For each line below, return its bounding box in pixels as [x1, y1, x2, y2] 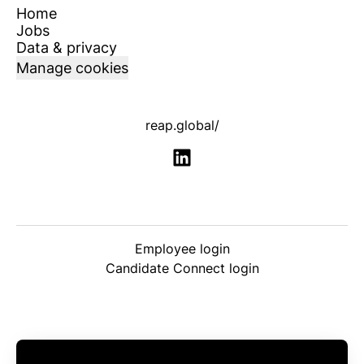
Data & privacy [16, 39, 117, 56]
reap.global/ [145, 117, 219, 133]
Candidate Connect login [105, 260, 259, 277]
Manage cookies [16, 59, 128, 76]
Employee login [134, 240, 230, 258]
